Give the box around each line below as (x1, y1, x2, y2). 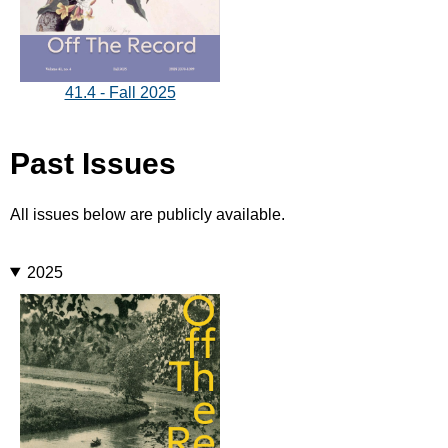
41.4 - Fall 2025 (64, 83, 176, 101)
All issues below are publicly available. (10, 205, 289, 223)
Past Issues (10, 146, 176, 180)
